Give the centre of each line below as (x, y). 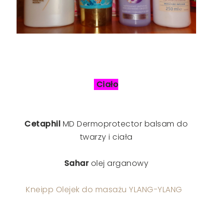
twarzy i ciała (106, 137)
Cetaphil (43, 124)
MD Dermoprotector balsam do (124, 124)
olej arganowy (119, 163)
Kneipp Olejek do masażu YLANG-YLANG (105, 190)
